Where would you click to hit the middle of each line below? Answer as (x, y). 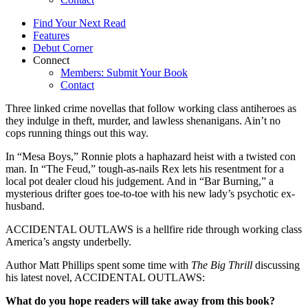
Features (51, 35)
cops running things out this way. (77, 133)
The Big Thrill (222, 265)
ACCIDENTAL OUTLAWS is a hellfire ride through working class (154, 229)
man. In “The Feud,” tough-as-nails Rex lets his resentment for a (145, 168)
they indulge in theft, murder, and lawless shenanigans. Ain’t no (143, 120)
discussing (276, 265)
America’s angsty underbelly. (68, 241)
